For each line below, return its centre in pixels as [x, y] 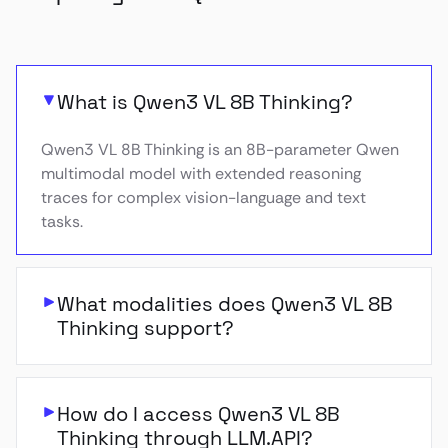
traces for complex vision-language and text [203, 197]
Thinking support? [145, 328]
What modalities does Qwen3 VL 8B [225, 304]
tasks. [62, 221]
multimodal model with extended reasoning [201, 173]
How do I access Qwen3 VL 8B [198, 414]
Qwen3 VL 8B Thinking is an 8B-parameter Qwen [220, 149]
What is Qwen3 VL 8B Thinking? [205, 102]
